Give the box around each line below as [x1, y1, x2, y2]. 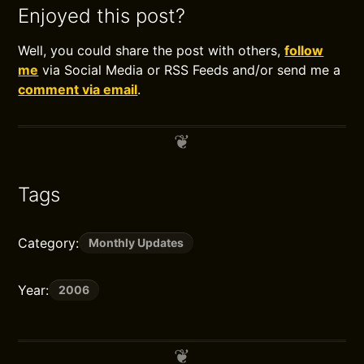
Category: [18, 235, 80, 251]
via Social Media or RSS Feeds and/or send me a [38, 62, 341, 78]
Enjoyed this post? [18, 4, 186, 28]
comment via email [18, 81, 138, 97]
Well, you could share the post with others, [18, 42, 285, 58]
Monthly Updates [89, 236, 184, 249]
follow [284, 42, 324, 58]
